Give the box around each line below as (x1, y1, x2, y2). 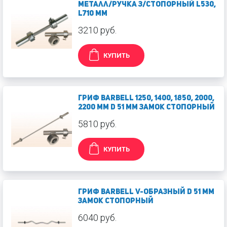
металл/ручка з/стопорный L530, (78, 1, 216, 9)
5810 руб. (78, 119, 117, 129)
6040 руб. (78, 212, 117, 223)
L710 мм (78, 10, 107, 18)
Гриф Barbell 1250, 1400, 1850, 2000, (78, 95, 214, 102)
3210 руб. (78, 25, 117, 35)
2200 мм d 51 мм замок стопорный (78, 104, 215, 111)
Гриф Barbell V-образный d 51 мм (78, 188, 214, 196)
